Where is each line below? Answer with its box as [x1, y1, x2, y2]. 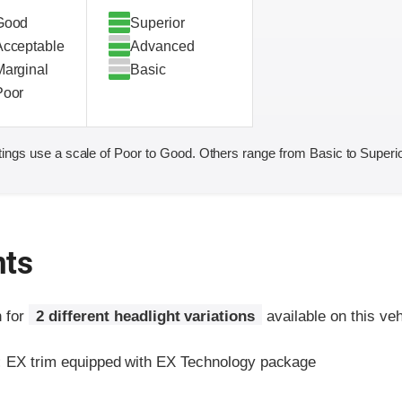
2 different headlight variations [36, 307, 256, 325]
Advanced [130, 38, 195, 54]
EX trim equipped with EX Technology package [2, 353, 317, 371]
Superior [130, 14, 185, 31]
